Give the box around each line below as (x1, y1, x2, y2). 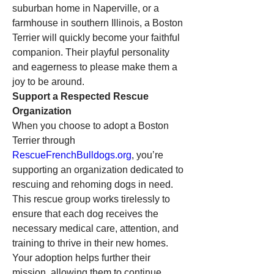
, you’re (131, 150, 163, 160)
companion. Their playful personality (12, 47, 169, 57)
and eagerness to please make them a (12, 62, 177, 72)
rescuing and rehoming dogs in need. (12, 179, 173, 190)
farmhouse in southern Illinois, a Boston (12, 18, 183, 28)
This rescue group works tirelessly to (12, 194, 170, 204)
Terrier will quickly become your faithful (12, 32, 180, 43)
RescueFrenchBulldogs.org (12, 150, 131, 160)
